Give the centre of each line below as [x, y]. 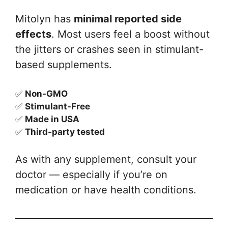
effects [33, 34]
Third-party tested [65, 132]
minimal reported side [128, 19]
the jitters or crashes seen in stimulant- [109, 50]
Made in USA [52, 119]
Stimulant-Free [58, 107]
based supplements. [64, 65]
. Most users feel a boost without [131, 34]
